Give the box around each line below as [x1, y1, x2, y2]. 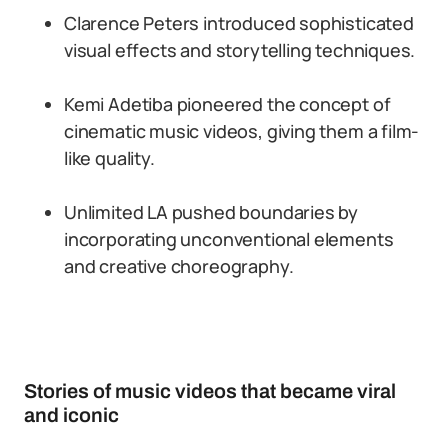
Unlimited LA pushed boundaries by [64, 200, 359, 224]
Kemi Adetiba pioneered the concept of [64, 92, 391, 116]
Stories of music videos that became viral [24, 380, 396, 402]
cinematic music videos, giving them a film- [64, 119, 420, 143]
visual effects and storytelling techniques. [64, 38, 416, 62]
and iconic [24, 404, 119, 426]
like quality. [64, 146, 155, 170]
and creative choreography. [64, 254, 294, 278]
